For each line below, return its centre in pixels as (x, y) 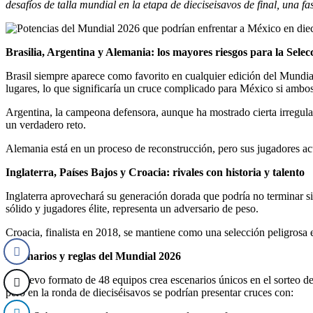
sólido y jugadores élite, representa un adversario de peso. (132, 208)
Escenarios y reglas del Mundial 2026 (93, 256)
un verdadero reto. (46, 124)
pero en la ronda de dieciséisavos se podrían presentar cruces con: (150, 292)
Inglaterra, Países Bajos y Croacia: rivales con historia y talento (155, 172)
